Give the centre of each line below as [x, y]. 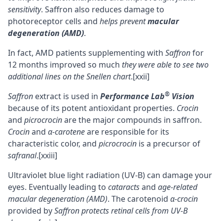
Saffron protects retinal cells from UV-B [121, 211]
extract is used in [67, 96]
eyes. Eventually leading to [58, 187]
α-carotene [66, 132]
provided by [31, 211]
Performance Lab [132, 96]
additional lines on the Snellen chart [69, 77]
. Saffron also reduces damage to [103, 10]
